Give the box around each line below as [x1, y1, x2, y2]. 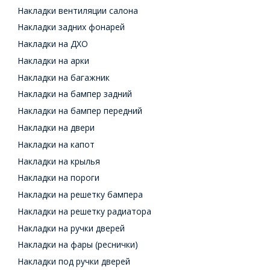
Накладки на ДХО [17, 38, 89, 50]
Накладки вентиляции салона [17, 4, 139, 16]
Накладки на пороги [17, 172, 100, 184]
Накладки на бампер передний [17, 105, 143, 117]
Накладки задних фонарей [17, 21, 125, 33]
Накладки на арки [17, 54, 90, 66]
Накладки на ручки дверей [17, 222, 125, 234]
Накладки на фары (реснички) [17, 239, 139, 251]
